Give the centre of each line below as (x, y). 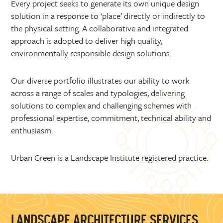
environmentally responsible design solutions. (91, 53)
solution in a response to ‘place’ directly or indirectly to (108, 16)
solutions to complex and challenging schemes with (102, 105)
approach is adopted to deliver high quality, (87, 41)
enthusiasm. (32, 130)
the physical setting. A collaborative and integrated (100, 28)
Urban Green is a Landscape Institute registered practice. (110, 158)
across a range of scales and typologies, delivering (98, 93)
